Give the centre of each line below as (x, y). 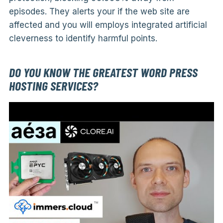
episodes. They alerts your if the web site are (99, 12)
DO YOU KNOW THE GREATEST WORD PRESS (103, 72)
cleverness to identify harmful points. (83, 39)
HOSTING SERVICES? (53, 86)
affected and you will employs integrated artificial (108, 25)
